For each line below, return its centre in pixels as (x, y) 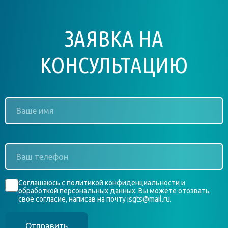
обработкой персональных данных (77, 191)
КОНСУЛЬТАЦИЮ (114, 65)
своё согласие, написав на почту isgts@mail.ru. (95, 199)
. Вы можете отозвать (173, 191)
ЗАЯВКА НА (114, 39)
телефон (24, 162)
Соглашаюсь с (42, 183)
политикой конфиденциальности (123, 183)
